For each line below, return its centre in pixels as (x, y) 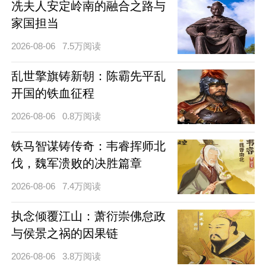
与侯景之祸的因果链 (64, 233)
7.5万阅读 (82, 46)
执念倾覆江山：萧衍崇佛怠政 (88, 216)
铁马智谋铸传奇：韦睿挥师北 (88, 146)
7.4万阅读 (82, 186)
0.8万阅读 (82, 116)
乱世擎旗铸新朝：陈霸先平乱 (88, 76)
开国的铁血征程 (53, 94)
